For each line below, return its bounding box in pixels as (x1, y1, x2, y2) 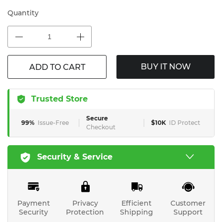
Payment (17, 199, 50, 208)
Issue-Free (38, 119, 69, 126)
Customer (170, 199, 206, 208)
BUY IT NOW (140, 62, 191, 71)
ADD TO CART (29, 62, 85, 72)
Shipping (120, 208, 154, 217)
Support (173, 208, 203, 217)
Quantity (7, 8, 39, 17)
